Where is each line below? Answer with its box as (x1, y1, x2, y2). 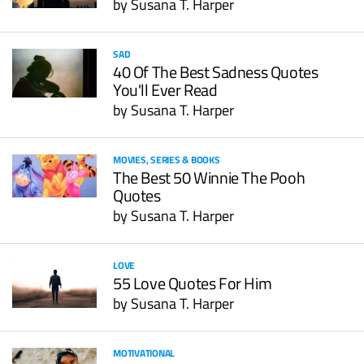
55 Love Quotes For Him (113, 271, 272, 296)
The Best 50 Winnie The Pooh (113, 165, 305, 190)
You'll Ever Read (113, 77, 218, 102)
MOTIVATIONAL (113, 345, 175, 361)
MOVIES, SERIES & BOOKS (113, 152, 220, 167)
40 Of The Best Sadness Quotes (113, 59, 318, 84)
